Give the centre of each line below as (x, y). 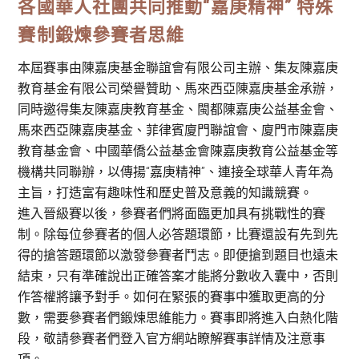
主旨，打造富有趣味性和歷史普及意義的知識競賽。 (165, 192)
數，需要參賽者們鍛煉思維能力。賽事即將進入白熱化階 (178, 317)
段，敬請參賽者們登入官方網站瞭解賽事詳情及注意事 (172, 338)
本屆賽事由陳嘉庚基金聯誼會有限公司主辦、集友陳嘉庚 (178, 67)
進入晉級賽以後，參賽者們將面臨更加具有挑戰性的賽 (172, 213)
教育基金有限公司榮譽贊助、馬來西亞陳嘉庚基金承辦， (178, 88)
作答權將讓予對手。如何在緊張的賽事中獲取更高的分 (172, 296)
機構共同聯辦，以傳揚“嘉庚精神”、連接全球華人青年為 (176, 171)
